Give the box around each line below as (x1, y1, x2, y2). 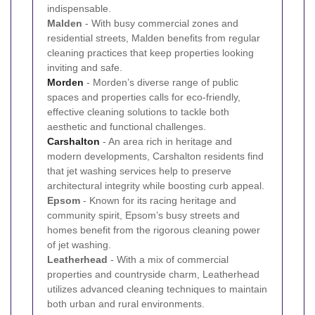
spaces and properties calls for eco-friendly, (47, 91, 240, 103)
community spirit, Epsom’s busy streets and (47, 209, 240, 221)
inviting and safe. (47, 61, 122, 73)
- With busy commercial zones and (82, 17, 238, 29)
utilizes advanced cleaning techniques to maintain (47, 283, 267, 295)
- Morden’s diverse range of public (84, 76, 238, 88)
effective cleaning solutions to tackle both (47, 105, 229, 117)
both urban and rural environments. (47, 297, 205, 309)
